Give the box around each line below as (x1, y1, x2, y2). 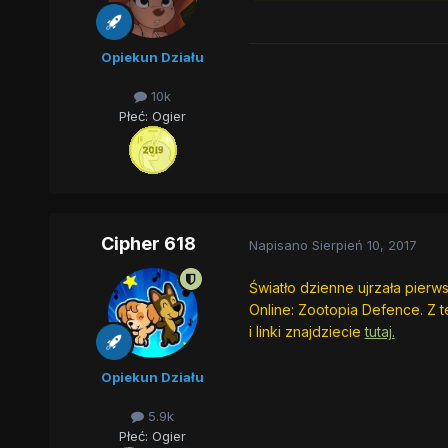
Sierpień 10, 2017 (311, 236, 417, 253)
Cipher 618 (101, 233, 197, 255)
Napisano (248, 236, 312, 253)
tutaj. (364, 323, 395, 341)
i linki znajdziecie (248, 323, 361, 341)
